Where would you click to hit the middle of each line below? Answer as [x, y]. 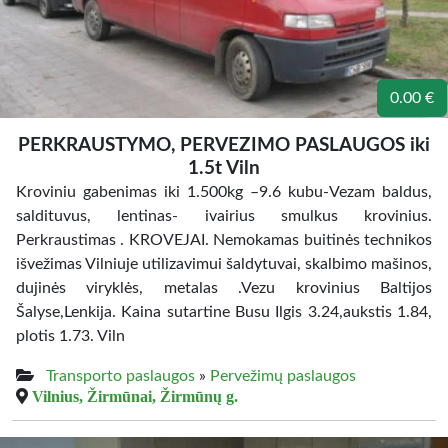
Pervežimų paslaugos [283, 376]
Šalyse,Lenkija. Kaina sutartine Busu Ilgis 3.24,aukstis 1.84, [224, 312]
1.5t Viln [224, 168]
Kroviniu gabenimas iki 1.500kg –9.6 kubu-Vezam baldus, [224, 192]
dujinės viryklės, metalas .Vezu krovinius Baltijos [224, 288]
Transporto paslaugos [120, 376]
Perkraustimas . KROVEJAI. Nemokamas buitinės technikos [224, 240]
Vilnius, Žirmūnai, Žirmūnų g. [135, 396]
